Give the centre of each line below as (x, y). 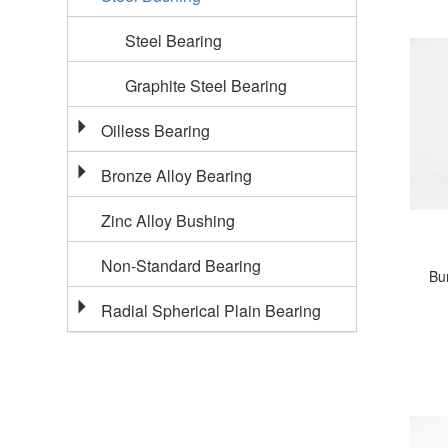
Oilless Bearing (156, 131)
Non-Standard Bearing (181, 266)
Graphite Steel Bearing (206, 86)
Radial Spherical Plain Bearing (211, 311)
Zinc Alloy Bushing (168, 221)
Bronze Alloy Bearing (177, 176)
